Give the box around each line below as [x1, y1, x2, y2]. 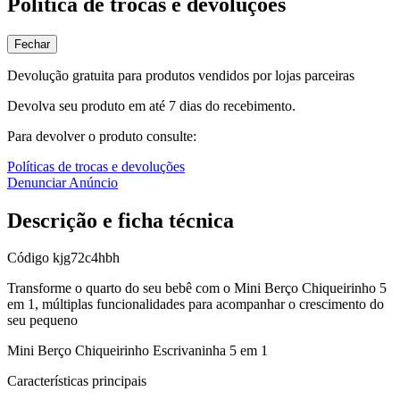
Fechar [14, 37, 50, 51]
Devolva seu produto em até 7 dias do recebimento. [7, 97, 296, 113]
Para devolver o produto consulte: [7, 128, 196, 144]
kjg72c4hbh [53, 250, 120, 266]
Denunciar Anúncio [7, 174, 118, 190]
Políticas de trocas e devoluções [7, 158, 185, 174]
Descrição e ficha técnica [7, 208, 234, 232]
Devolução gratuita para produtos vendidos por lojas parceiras [7, 67, 354, 83]
